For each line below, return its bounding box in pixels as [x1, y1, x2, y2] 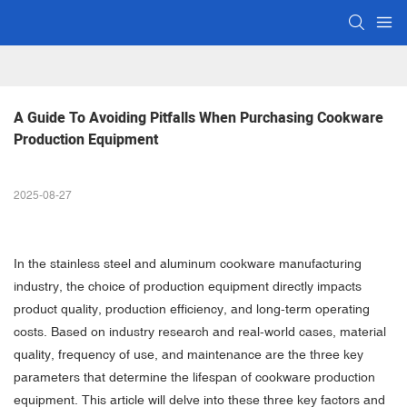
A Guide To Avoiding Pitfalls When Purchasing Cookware [14, 107, 383, 130]
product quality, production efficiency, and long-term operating [14, 302, 370, 317]
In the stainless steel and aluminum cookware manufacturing [14, 256, 362, 272]
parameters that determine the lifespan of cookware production [14, 370, 375, 385]
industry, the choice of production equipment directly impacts [14, 279, 362, 294]
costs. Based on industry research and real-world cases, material [14, 324, 386, 340]
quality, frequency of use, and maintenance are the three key [14, 347, 363, 362]
